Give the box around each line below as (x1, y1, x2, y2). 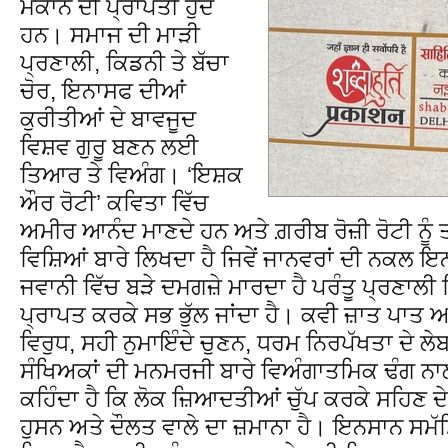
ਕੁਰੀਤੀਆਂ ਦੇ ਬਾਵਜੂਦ (20, 105, 196, 132)
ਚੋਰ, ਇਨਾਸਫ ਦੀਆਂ (20, 77, 186, 104)
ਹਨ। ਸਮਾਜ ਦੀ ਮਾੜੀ (20, 21, 200, 48)
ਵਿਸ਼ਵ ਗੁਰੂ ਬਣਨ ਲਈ (20, 133, 198, 160)
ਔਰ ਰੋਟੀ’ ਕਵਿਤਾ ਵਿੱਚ (20, 189, 209, 216)
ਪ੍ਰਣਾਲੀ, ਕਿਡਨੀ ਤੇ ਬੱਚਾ (20, 49, 229, 76)
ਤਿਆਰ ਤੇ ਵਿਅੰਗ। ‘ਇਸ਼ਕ (20, 161, 243, 188)
